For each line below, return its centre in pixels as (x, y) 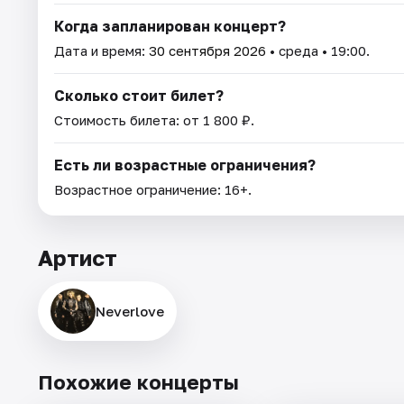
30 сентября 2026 (207, 50)
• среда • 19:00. (318, 50)
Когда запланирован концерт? (170, 26)
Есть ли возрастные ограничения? (185, 165)
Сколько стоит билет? (139, 95)
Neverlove (130, 311)
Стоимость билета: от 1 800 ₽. (154, 119)
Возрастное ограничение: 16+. (153, 189)
